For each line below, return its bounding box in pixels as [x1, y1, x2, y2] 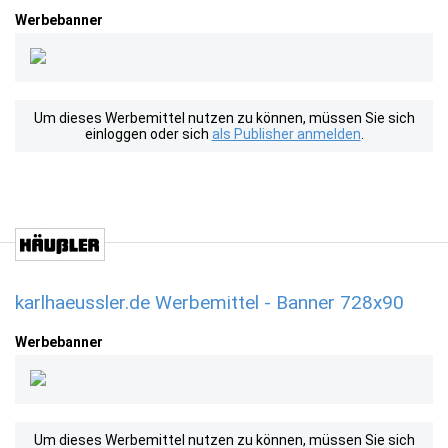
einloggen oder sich [84, 126, 212, 142]
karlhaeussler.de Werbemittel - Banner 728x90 [15, 291, 404, 314]
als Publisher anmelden [211, 126, 361, 142]
